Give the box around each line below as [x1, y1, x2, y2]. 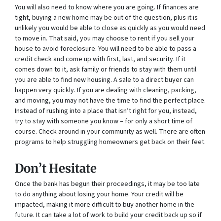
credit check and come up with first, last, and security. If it [15, 54, 185, 65]
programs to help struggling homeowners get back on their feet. [15, 137, 206, 147]
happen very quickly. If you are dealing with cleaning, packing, [15, 85, 196, 96]
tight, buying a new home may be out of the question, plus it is [15, 13, 198, 23]
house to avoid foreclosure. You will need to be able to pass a [15, 44, 196, 54]
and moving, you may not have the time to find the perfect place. [15, 96, 206, 106]
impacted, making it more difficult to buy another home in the [15, 200, 194, 210]
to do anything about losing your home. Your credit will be [15, 189, 184, 200]
